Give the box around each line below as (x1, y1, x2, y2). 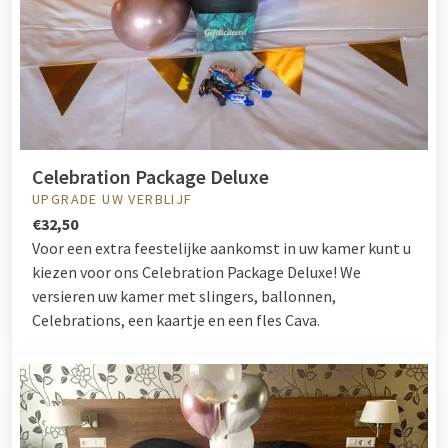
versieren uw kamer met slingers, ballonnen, (32, 285, 336, 306)
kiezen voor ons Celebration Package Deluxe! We (32, 261, 361, 282)
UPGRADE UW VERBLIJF (32, 189, 193, 208)
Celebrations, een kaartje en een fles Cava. (32, 309, 320, 330)
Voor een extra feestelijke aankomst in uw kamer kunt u (32, 237, 411, 258)
